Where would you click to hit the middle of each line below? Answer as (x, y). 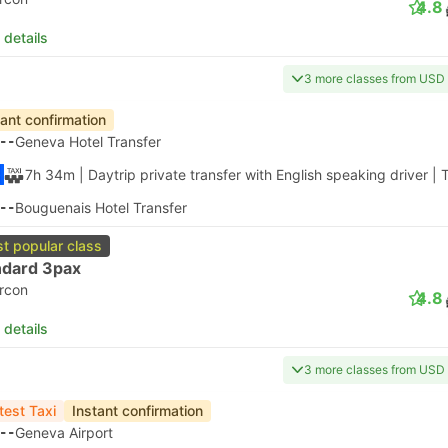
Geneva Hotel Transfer (88, 141)
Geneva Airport (64, 432)
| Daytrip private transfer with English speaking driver (251, 174)
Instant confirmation (137, 410)
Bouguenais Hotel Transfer (101, 207)
